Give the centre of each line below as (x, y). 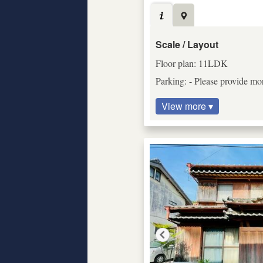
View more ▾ (187, 106)
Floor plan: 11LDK (191, 63)
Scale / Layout (187, 44)
